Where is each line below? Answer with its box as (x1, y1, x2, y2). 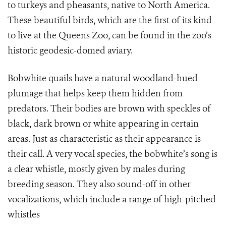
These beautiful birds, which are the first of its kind (8, 14, 212, 26)
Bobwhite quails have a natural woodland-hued (8, 72, 198, 84)
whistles (8, 208, 40, 220)
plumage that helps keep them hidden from (8, 87, 183, 99)
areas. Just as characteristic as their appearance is (8, 133, 201, 145)
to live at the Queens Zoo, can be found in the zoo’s (8, 29, 211, 41)
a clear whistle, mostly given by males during (8, 163, 185, 175)
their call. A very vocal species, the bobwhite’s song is (8, 148, 217, 160)
